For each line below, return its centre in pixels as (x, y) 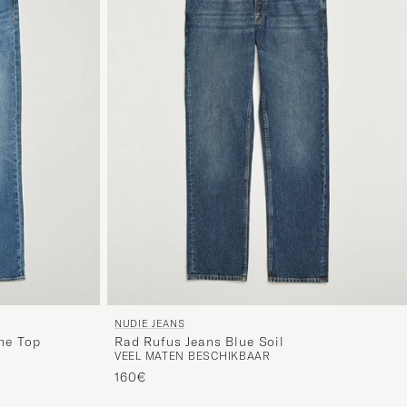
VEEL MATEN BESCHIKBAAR (193, 356)
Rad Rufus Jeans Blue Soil (199, 342)
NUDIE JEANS (150, 324)
